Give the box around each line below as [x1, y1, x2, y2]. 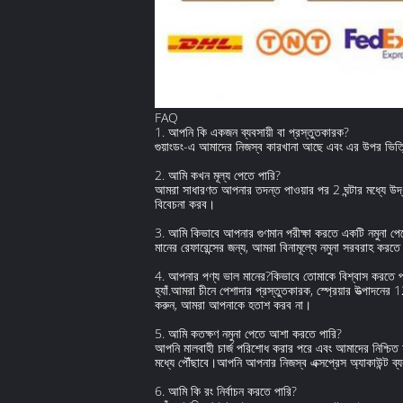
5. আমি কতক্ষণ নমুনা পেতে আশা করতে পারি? [155, 325, 342, 343]
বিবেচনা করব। [155, 195, 215, 213]
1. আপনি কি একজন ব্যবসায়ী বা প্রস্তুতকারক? [155, 123, 349, 141]
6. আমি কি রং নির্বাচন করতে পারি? [155, 382, 297, 400]
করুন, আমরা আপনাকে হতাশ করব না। [155, 296, 311, 314]
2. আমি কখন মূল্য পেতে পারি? [155, 166, 281, 184]
